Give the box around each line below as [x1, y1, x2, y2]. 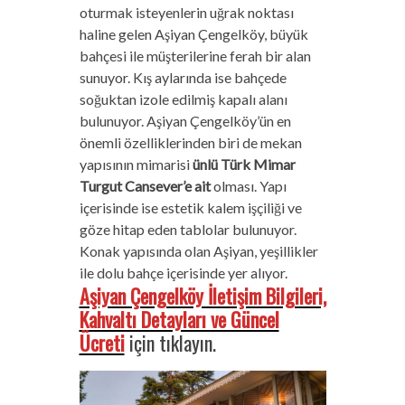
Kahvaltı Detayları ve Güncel [79, 305, 279, 334]
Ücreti [79, 328, 125, 358]
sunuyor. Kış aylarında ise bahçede [79, 69, 287, 87]
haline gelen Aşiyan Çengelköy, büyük [79, 25, 308, 43]
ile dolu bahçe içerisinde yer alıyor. [79, 264, 287, 282]
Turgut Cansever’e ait [79, 177, 213, 195]
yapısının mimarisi [79, 155, 193, 174]
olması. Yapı [212, 177, 287, 195]
